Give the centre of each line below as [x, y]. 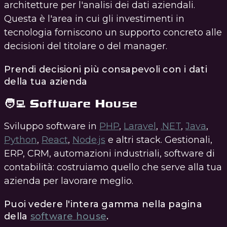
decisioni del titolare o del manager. [86, 46]
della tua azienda [46, 82]
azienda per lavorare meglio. [69, 181]
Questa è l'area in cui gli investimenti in [94, 19]
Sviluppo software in [52, 126]
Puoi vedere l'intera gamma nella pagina [103, 204]
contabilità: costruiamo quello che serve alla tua [113, 167]
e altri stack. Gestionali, [159, 140]
